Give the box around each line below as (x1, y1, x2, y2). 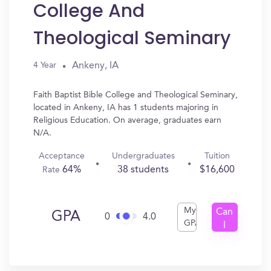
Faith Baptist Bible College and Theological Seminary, (33, 91, 238, 99)
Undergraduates (111, 152, 175, 160)
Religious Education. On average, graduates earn (33, 116, 221, 125)
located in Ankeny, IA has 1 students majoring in (33, 103, 218, 112)
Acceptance (38, 152, 85, 160)
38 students (117, 165, 169, 175)
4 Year (33, 61, 56, 70)
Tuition (204, 152, 230, 160)
